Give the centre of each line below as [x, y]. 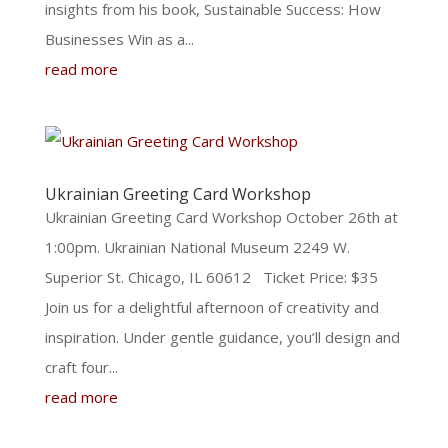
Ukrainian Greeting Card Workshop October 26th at [221, 217]
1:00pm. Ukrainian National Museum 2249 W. [197, 247]
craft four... [81, 367]
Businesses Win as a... [119, 39]
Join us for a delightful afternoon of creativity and [211, 307]
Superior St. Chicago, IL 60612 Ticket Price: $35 [217, 277]
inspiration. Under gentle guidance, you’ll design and [222, 337]
